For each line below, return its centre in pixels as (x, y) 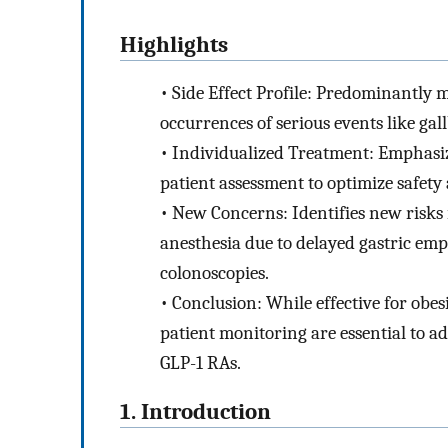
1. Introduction (195, 412)
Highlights (174, 44)
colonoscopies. (214, 273)
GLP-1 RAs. (200, 363)
